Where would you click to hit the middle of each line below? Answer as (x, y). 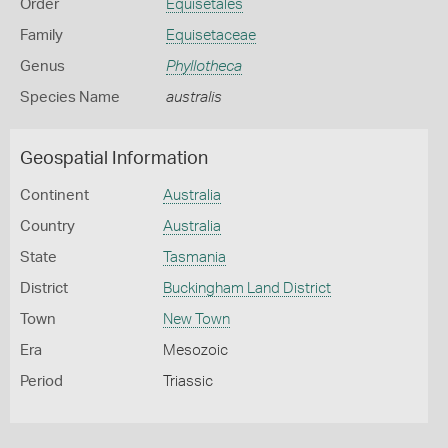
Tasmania (194, 257)
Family (41, 35)
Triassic (187, 381)
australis (193, 97)
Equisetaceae (210, 35)
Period (41, 381)
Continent (54, 195)
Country (47, 226)
